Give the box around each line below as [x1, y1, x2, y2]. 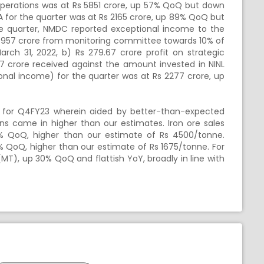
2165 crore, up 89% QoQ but [107, 11, 225, 23]
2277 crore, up [161, 70, 225, 82]
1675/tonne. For [158, 141, 225, 153]
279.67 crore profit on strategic [84, 47, 225, 58]
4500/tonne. [168, 129, 225, 141]
